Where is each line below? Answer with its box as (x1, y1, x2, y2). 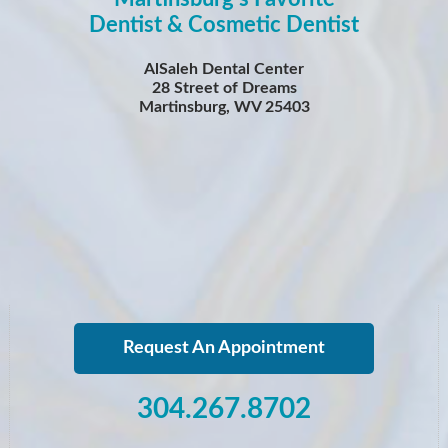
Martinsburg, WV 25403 (138, 99, 310, 116)
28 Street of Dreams (151, 80, 297, 97)
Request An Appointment (123, 339, 325, 358)
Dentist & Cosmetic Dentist (89, 14, 359, 37)
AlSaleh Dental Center (144, 61, 304, 78)
